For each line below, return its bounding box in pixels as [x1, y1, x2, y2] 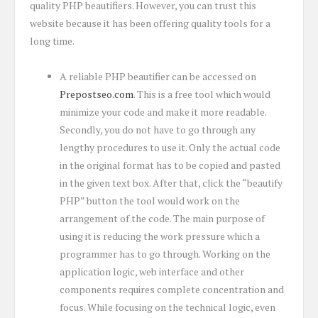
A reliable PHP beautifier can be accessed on [60, 69, 256, 83]
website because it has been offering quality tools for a [30, 16, 270, 30]
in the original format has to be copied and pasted [60, 158, 280, 172]
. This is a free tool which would [133, 87, 270, 101]
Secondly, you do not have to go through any [60, 122, 256, 136]
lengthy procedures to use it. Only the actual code [60, 140, 280, 154]
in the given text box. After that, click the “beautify [60, 175, 283, 190]
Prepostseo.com [60, 87, 133, 101]
